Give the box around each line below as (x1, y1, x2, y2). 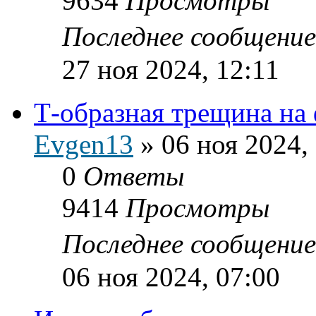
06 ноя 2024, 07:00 (62, 261, 280, 292)
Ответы (83, 160, 184, 191)
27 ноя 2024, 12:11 (62, 54, 279, 85)
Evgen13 (34, 128, 133, 159)
